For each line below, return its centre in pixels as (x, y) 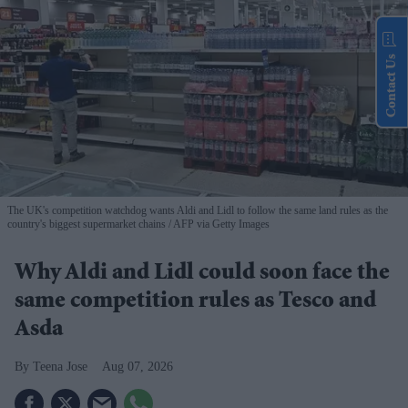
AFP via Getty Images (220, 224)
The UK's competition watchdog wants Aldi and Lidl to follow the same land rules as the (198, 211)
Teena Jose (60, 367)
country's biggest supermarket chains (87, 224)
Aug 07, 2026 (138, 367)
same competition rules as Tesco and (195, 303)
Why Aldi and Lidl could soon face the (202, 275)
